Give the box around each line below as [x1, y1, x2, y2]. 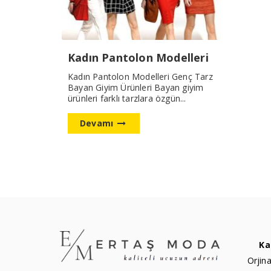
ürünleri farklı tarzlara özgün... [68, 92, 186, 104]
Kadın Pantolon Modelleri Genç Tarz [68, 70, 213, 82]
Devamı [80, 117, 116, 129]
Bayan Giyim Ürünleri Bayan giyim [68, 81, 204, 93]
